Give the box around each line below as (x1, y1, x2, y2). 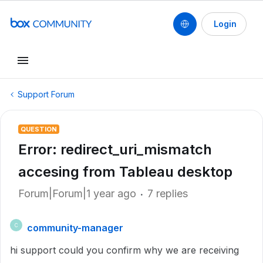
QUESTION (21, 125, 57, 133)
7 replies (147, 187, 188, 200)
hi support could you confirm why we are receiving (10, 244, 239, 256)
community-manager (27, 222, 123, 234)
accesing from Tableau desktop (18, 163, 232, 180)
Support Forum (18, 89, 75, 99)
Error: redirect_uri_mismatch (18, 141, 212, 158)
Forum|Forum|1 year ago (18, 187, 136, 200)
